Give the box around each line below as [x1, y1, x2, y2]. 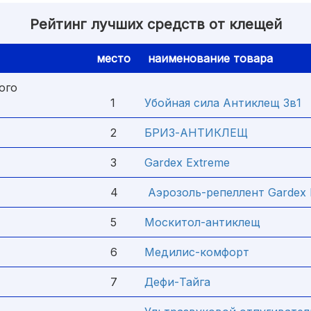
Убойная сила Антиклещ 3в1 [144, 96, 301, 110]
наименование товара [144, 51, 273, 65]
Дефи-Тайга [144, 275, 210, 289]
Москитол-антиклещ [144, 215, 260, 229]
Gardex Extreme [144, 155, 230, 169]
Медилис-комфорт [144, 245, 249, 259]
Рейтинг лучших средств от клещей [29, 16, 282, 33]
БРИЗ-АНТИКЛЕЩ [144, 126, 248, 140]
